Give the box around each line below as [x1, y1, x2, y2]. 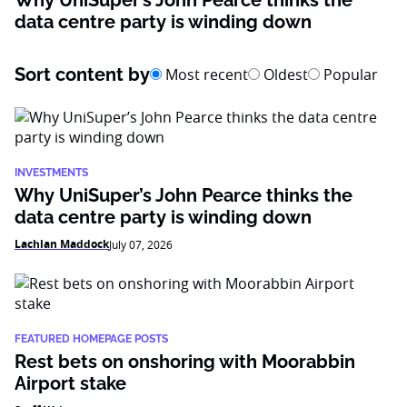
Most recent [162, 65, 248, 84]
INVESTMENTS [15, 166, 88, 179]
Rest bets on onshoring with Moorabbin [15, 351, 355, 372]
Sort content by [15, 64, 150, 85]
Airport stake [15, 372, 126, 394]
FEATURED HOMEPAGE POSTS [15, 333, 168, 345]
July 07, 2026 [109, 237, 173, 252]
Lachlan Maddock [15, 236, 109, 252]
